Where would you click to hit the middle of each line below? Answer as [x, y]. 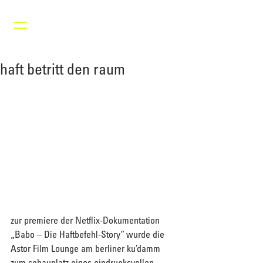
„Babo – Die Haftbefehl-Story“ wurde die [89, 235]
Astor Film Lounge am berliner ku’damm [87, 249]
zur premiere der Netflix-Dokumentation [86, 220]
